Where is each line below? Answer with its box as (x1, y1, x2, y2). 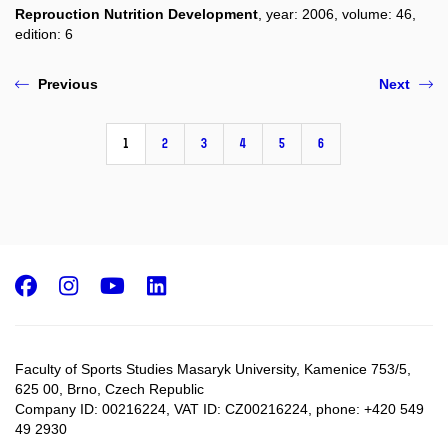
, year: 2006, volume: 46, (258, 5, 416, 22)
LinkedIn (165, 273, 286, 296)
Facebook (36, 273, 164, 296)
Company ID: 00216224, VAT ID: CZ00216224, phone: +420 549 (15, 401, 424, 418)
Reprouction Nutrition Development (15, 5, 258, 22)
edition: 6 (15, 25, 73, 42)
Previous (38, 75, 98, 92)
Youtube (124, 273, 239, 296)
